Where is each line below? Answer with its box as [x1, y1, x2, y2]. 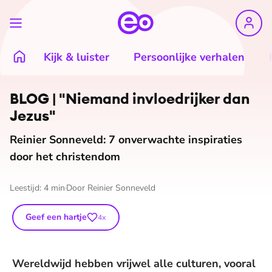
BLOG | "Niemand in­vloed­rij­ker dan [10, 89, 250, 107]
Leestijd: [10, 182, 44, 194]
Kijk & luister [44, 50, 109, 64]
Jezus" [10, 106, 56, 124]
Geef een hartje [25, 211, 87, 223]
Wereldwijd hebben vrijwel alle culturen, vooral [12, 256, 256, 271]
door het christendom [10, 149, 120, 164]
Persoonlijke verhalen [134, 50, 245, 64]
